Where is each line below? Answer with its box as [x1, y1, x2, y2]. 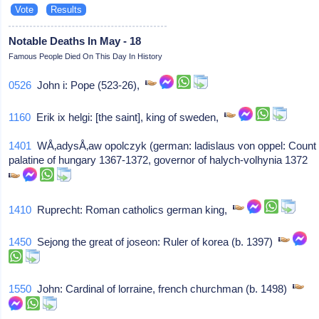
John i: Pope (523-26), [31, 78, 146, 91]
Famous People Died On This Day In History [9, 51, 163, 61]
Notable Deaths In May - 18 [9, 34, 142, 47]
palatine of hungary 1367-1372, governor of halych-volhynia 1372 [9, 153, 314, 166]
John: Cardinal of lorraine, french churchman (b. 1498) [31, 282, 293, 295]
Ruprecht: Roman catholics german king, [31, 203, 234, 216]
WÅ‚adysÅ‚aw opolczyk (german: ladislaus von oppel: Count [31, 139, 317, 152]
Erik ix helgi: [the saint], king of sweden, [31, 110, 225, 123]
